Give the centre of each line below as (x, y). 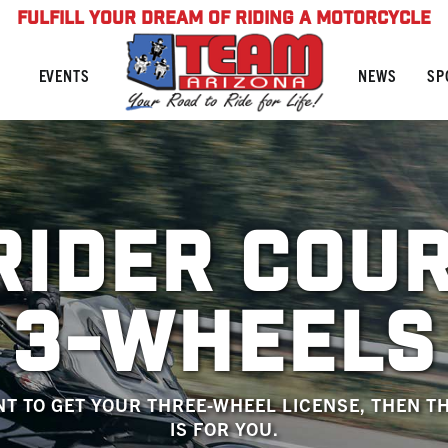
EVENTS (64, 75)
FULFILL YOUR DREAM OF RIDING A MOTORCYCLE (224, 20)
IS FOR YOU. (224, 428)
